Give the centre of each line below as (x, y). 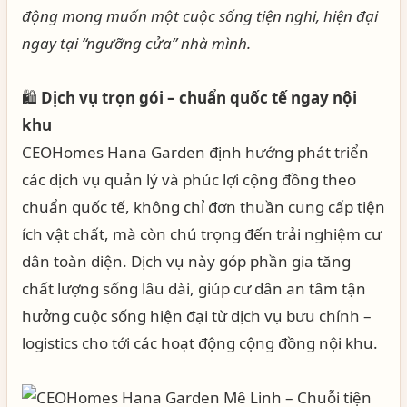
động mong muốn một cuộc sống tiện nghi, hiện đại (200, 16)
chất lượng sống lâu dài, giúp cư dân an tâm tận (194, 288)
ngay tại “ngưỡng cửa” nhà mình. (136, 43)
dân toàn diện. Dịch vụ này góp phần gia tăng (186, 261)
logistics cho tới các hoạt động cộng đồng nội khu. (200, 343)
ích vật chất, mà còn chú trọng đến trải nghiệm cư (202, 234)
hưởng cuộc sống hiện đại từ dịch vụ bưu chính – (197, 316)
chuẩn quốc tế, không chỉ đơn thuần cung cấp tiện (203, 207)
